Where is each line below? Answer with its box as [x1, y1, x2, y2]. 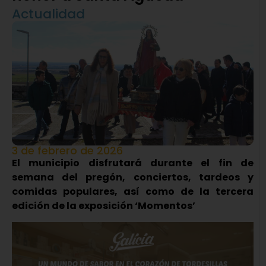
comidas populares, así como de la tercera [12, 185, 254, 199]
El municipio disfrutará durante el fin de [12, 156, 254, 170]
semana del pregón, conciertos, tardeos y [12, 170, 254, 185]
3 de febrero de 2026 [12, 143, 123, 159]
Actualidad [12, 5, 85, 24]
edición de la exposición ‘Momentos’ [12, 199, 195, 213]
